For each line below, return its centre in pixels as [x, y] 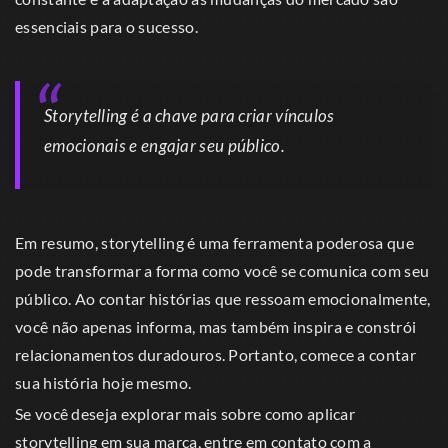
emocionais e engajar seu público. [164, 146]
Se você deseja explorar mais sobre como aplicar [185, 414]
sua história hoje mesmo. [103, 383]
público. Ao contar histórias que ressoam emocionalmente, [223, 299]
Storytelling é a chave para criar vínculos [189, 116]
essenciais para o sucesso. [106, 27]
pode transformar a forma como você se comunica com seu [222, 271]
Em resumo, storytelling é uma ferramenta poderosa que [214, 243]
